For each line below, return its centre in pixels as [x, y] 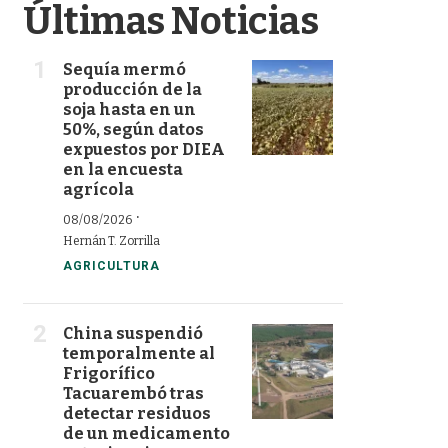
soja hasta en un [129, 109]
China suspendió [133, 333]
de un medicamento [146, 433]
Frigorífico [109, 373]
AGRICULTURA [111, 266]
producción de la [132, 89]
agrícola [98, 189]
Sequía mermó [124, 69]
